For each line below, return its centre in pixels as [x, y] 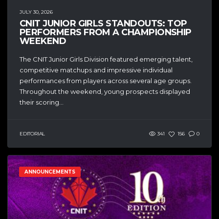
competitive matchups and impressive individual [96, 70]
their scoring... [42, 102]
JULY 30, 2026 [36, 12]
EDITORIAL [33, 134]
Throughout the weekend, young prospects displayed [105, 92]
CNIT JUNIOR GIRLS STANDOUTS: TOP [103, 24]
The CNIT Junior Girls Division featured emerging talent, [106, 59]
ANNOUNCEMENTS [50, 172]
